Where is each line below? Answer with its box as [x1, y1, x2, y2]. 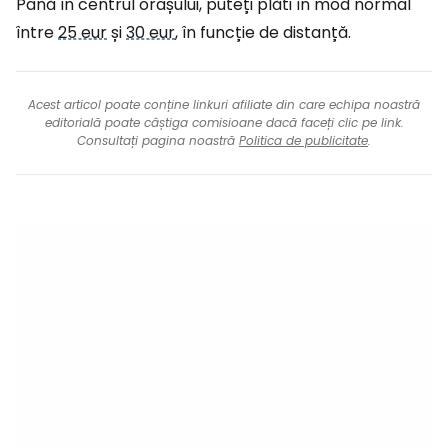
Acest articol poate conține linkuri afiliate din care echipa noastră [28, 96, 420, 113]
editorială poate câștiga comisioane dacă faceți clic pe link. [44, 114, 404, 131]
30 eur [126, 21, 175, 44]
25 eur [58, 21, 107, 44]
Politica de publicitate [239, 132, 368, 149]
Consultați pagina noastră [77, 132, 239, 149]
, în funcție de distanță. [175, 21, 351, 44]
